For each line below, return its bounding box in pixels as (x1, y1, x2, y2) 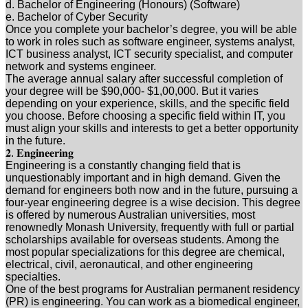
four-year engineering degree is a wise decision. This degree (5, 196, 300, 208)
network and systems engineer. (5, 60, 156, 72)
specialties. (5, 270, 60, 283)
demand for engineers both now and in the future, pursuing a (5, 184, 298, 196)
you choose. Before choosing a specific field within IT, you (5, 109, 285, 122)
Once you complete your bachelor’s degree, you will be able (5, 23, 297, 35)
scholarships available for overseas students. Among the (5, 233, 279, 245)
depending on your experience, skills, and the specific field (5, 97, 289, 109)
